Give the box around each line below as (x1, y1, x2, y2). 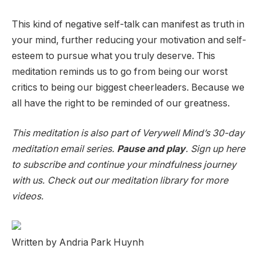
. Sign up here (185, 143, 245, 155)
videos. (12, 191, 44, 202)
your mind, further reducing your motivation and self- (12, 34, 246, 46)
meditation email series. (12, 143, 117, 155)
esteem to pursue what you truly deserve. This (12, 50, 215, 61)
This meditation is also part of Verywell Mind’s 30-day (12, 127, 244, 139)
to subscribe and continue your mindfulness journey (12, 159, 236, 171)
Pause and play (117, 143, 185, 155)
